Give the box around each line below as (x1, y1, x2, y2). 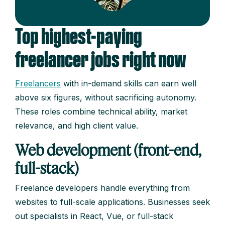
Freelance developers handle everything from (15, 183, 190, 193)
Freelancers (15, 78, 61, 89)
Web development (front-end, (15, 141, 201, 159)
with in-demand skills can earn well (61, 78, 196, 89)
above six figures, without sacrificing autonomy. (15, 92, 196, 103)
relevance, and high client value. (15, 121, 138, 131)
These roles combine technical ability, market (15, 106, 187, 117)
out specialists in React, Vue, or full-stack (15, 211, 173, 221)
